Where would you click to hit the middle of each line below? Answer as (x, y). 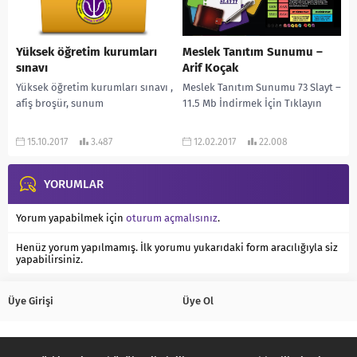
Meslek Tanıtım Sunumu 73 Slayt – (262, 88)
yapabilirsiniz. (49, 260)
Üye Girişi (31, 301)
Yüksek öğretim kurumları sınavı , (94, 88)
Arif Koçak (210, 68)
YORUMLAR (74, 184)
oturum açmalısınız (172, 218)
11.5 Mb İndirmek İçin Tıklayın (252, 104)
